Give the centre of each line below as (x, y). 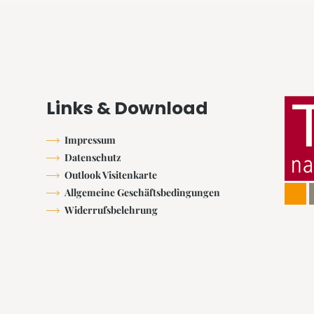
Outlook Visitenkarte (110, 175)
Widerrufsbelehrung (111, 210)
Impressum (90, 140)
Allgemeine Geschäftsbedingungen (142, 192)
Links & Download (127, 108)
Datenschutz (93, 157)
